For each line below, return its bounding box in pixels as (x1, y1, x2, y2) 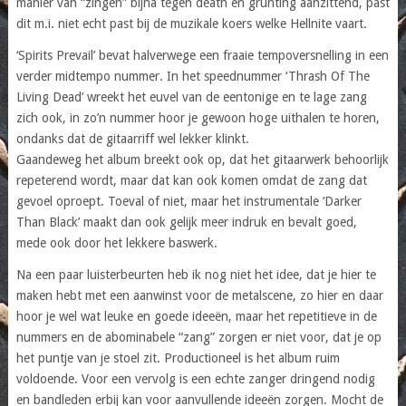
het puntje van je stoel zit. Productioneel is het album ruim (15, 350, 340, 365)
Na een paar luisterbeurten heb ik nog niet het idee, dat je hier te (15, 266, 376, 282)
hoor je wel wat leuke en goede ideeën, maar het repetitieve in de (15, 308, 377, 324)
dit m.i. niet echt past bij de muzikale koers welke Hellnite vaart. (15, 15, 367, 31)
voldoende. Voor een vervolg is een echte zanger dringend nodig (15, 371, 375, 386)
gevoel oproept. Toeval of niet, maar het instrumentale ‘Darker (15, 193, 362, 208)
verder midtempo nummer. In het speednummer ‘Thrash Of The (15, 68, 370, 83)
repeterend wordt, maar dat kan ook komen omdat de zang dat (15, 172, 367, 188)
